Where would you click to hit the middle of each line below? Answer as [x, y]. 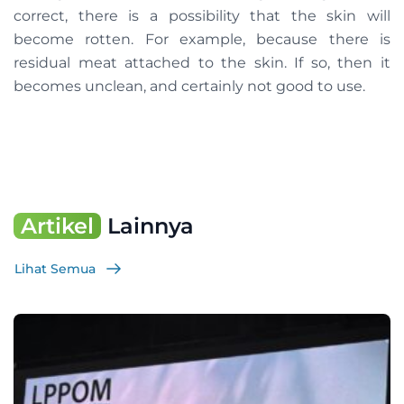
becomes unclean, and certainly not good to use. [189, 87]
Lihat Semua [55, 268]
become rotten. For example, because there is [202, 40]
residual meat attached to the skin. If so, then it [202, 63]
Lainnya [147, 226]
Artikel [57, 226]
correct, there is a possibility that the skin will [202, 16]
